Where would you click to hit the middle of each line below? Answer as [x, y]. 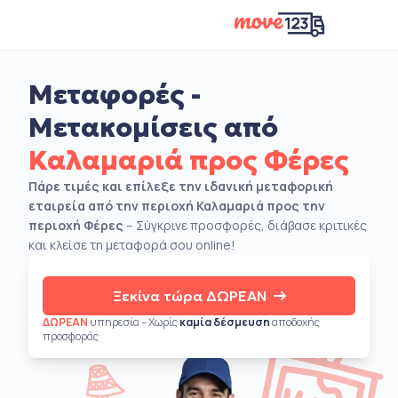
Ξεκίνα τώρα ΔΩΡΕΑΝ [189, 296]
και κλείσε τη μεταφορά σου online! [132, 245]
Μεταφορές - [115, 95]
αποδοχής [295, 322]
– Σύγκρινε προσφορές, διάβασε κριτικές [245, 225]
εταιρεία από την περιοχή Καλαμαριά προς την [177, 206]
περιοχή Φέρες [76, 225]
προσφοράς [71, 336]
